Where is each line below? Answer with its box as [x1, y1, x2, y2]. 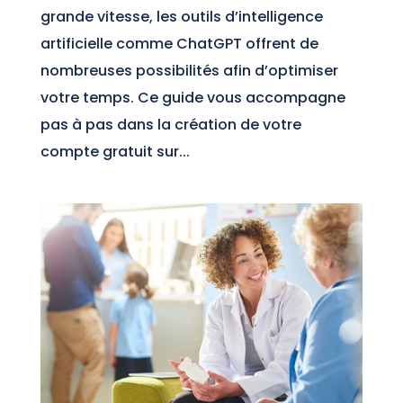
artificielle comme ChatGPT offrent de [40, 32, 318, 54]
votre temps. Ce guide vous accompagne [40, 86, 345, 108]
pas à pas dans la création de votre [40, 113, 301, 135]
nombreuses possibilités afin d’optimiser [40, 59, 338, 81]
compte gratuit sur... [40, 140, 190, 162]
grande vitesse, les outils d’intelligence [40, 5, 323, 27]
